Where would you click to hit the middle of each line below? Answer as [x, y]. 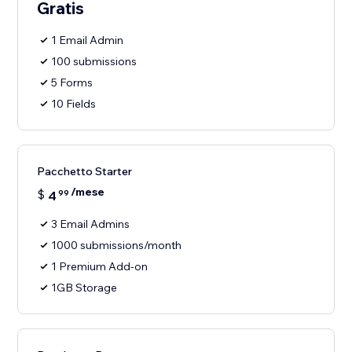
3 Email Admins [91, 224]
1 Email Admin [88, 40]
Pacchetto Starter [85, 172]
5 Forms [72, 83]
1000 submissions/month [117, 246]
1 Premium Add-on [100, 267]
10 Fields [74, 104]
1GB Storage [84, 288]
